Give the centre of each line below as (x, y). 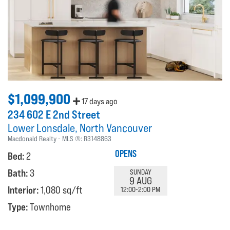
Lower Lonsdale (41, 128)
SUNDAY (140, 172)
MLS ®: (73, 139)
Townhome (50, 207)
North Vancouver (116, 128)
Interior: (24, 190)
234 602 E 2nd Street (54, 115)
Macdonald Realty (32, 139)
